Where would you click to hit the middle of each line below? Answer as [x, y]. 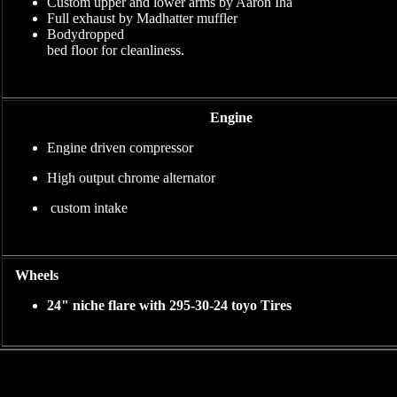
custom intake [87, 208]
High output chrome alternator [131, 178]
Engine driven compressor [120, 148]
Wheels [37, 275]
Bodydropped [86, 34]
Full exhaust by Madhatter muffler [142, 18]
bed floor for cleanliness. [116, 50]
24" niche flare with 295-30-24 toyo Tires [169, 305]
